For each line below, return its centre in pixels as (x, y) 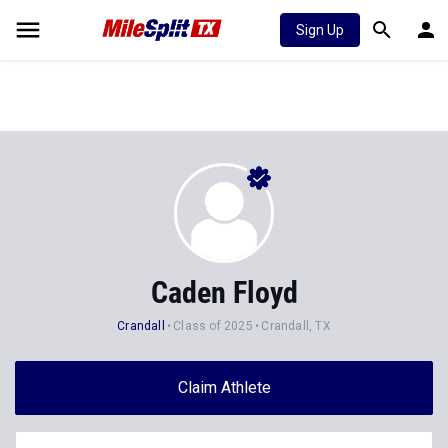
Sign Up (320, 30)
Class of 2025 (213, 326)
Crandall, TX (296, 326)
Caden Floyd (224, 292)
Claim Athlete (224, 387)
